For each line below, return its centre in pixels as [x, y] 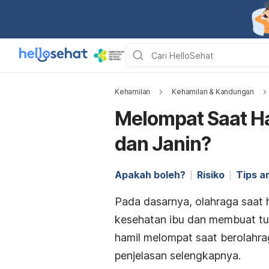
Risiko [211, 175]
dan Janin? [163, 144]
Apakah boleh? [150, 175]
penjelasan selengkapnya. [178, 255]
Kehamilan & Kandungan [213, 92]
